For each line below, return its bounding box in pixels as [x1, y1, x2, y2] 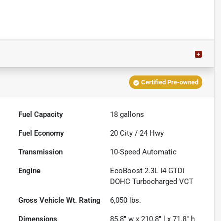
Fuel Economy [18, 129, 64, 138]
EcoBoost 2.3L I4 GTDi [110, 166, 185, 176]
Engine [18, 166, 41, 176]
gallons [118, 110, 145, 119]
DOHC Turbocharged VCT [110, 177, 194, 186]
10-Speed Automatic [110, 147, 177, 157]
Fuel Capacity [18, 110, 63, 119]
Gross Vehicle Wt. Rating [18, 196, 101, 205]
